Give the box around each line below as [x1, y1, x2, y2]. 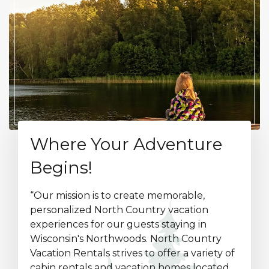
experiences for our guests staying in [30, 219, 207, 230]
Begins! [30, 157, 92, 178]
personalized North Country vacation [30, 204, 208, 216]
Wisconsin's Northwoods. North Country [30, 233, 222, 244]
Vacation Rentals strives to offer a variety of [30, 247, 235, 259]
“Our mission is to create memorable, [30, 190, 205, 201]
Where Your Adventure [30, 134, 222, 154]
